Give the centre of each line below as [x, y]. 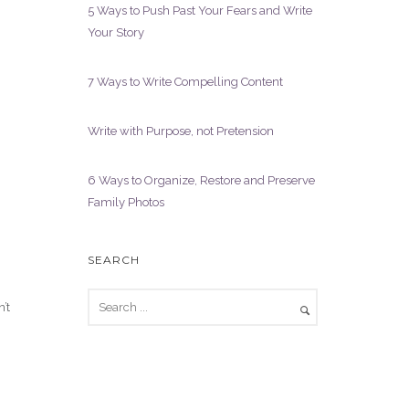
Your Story [116, 32]
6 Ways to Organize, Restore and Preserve [201, 180]
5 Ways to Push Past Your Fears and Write [200, 10]
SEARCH [114, 260]
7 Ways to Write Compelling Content [185, 82]
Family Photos [126, 202]
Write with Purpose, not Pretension [181, 131]
